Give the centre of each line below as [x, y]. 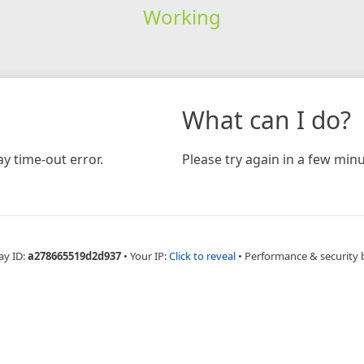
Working [182, 16]
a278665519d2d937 [74, 256]
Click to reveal [202, 256]
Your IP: [149, 256]
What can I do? [266, 119]
